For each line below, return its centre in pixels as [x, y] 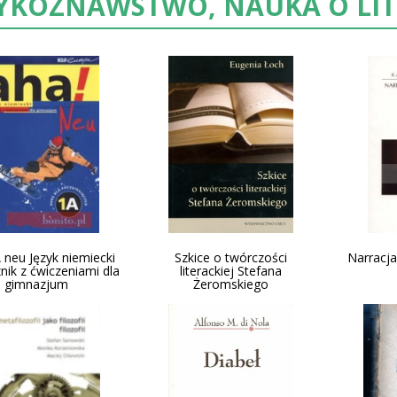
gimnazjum [37, 284]
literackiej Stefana [231, 271]
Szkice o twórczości [231, 257]
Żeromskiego [231, 284]
